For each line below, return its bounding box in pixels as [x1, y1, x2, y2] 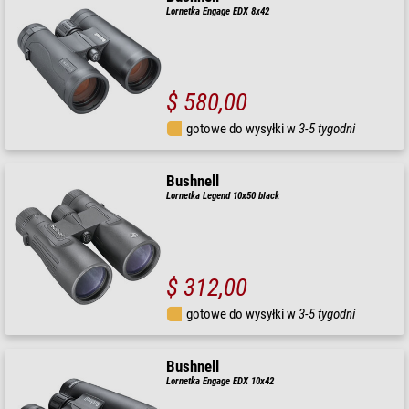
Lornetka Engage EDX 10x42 [166, 374, 275, 387]
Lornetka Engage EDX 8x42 [166, 5, 270, 18]
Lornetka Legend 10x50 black [166, 190, 280, 203]
